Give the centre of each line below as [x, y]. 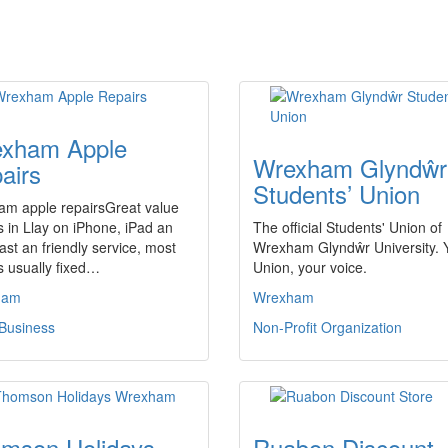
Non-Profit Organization [327, 327]
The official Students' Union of [347, 227]
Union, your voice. [310, 267]
